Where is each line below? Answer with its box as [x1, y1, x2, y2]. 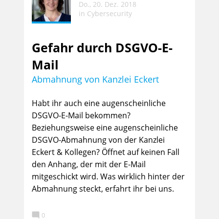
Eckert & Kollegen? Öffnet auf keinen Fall [32, 147, 179, 157]
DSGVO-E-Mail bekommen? [32, 110, 131, 121]
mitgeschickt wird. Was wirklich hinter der [32, 171, 185, 182]
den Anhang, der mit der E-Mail [32, 159, 146, 170]
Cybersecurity [87, 8, 132, 18]
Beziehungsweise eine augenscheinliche [32, 122, 178, 133]
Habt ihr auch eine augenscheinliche [32, 98, 166, 109]
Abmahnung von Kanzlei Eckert [32, 73, 159, 85]
